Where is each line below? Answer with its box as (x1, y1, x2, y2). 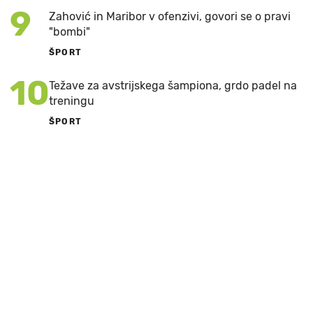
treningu (49, 94, 94, 108)
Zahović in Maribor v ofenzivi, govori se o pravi (49, 10, 291, 24)
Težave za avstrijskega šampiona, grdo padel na (49, 79, 297, 93)
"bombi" (49, 25, 90, 39)
